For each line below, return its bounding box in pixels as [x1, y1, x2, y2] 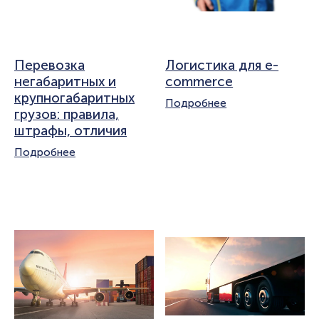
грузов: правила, [14, 106, 119, 123]
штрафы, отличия [14, 122, 127, 140]
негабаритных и [14, 73, 116, 90]
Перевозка [14, 57, 85, 74]
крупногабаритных [14, 90, 135, 107]
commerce [165, 73, 234, 90]
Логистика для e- [165, 57, 279, 74]
